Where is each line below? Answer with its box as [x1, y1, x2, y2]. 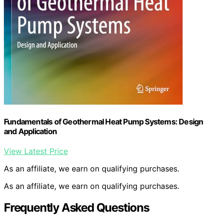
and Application [4, 126, 57, 137]
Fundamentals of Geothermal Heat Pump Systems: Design [4, 117, 203, 127]
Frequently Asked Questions [4, 201, 149, 215]
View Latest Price [4, 146, 68, 156]
